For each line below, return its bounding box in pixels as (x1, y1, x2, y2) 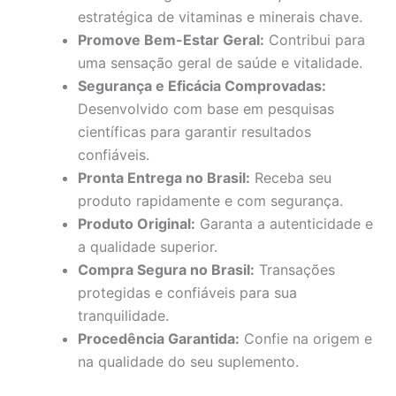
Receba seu (250, 168, 331, 187)
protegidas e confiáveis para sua (78, 283, 297, 301)
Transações (255, 260, 335, 278)
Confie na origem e (240, 329, 372, 347)
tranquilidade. (78, 306, 169, 324)
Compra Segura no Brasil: (78, 260, 255, 278)
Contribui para (264, 30, 365, 49)
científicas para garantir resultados (78, 122, 311, 141)
